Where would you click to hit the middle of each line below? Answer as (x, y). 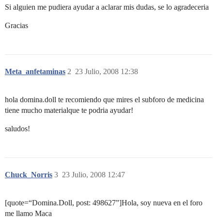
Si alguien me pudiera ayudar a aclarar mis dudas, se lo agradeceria (107, 7)
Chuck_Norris (29, 174)
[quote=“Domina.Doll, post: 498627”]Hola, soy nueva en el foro (104, 202)
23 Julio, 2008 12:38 (107, 71)
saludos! (17, 128)
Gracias (16, 25)
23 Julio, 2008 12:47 (93, 174)
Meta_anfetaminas (35, 71)
